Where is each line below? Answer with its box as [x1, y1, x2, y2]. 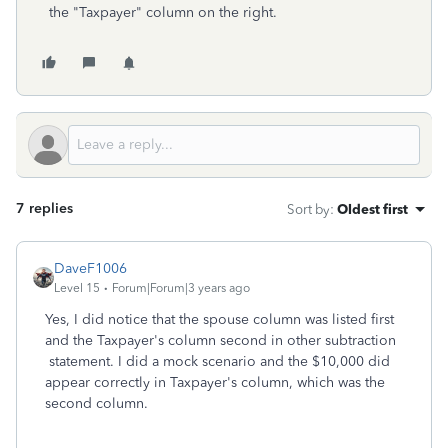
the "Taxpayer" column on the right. [49, 4, 277, 21]
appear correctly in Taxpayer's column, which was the [45, 374, 385, 391]
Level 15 [54, 281, 100, 295]
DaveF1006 [54, 260, 127, 277]
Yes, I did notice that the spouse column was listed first [45, 311, 394, 328]
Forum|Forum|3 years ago [112, 281, 250, 295]
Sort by [287, 201, 330, 217]
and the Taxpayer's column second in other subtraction [45, 332, 396, 349]
